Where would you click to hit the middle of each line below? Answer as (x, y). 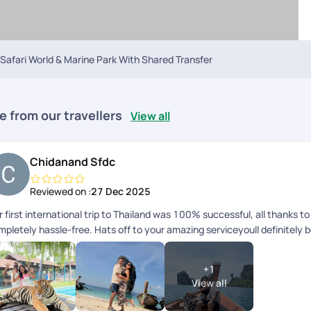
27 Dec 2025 (121, 191)
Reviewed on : (60, 191)
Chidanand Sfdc (73, 162)
